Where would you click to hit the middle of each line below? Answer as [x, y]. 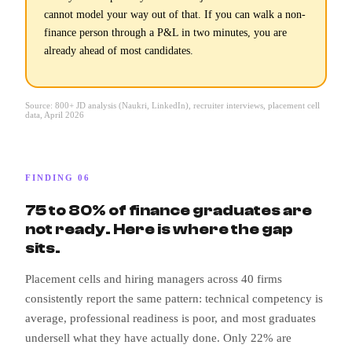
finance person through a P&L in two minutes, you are [165, 32]
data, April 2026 [55, 114]
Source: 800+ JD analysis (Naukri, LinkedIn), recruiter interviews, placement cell [172, 105]
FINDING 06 [58, 177]
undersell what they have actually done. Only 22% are [158, 338]
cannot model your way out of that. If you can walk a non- [175, 14]
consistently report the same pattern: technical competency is [174, 299]
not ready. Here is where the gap [159, 229]
